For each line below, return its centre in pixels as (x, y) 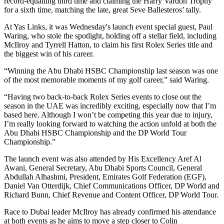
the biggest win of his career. (49, 53)
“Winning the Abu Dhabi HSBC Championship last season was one (111, 70)
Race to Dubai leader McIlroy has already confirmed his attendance (110, 211)
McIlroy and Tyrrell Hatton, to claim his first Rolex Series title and (108, 44)
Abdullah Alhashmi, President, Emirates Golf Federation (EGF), (105, 176)
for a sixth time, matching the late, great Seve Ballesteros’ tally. (102, 9)
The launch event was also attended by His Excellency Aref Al (103, 158)
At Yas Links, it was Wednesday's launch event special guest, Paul (108, 26)
